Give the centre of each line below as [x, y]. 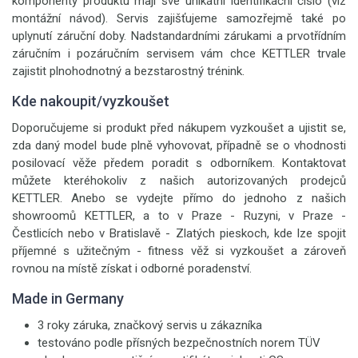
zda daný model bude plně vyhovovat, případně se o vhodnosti [179, 145]
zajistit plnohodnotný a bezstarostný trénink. [128, 71]
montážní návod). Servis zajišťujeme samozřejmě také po [179, 18]
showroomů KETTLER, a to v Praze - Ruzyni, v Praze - [179, 216]
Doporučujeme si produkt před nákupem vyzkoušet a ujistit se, [179, 128]
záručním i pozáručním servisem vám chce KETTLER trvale [179, 54]
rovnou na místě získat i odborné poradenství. [132, 268]
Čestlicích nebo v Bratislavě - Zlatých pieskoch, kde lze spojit [179, 233]
